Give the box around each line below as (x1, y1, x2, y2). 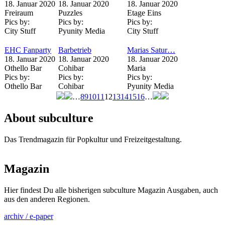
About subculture (4, 111, 93, 125)
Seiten (4, 101, 36, 115)
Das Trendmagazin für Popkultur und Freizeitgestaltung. (4, 135, 182, 144)
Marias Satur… (127, 46, 175, 54)
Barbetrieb (58, 46, 91, 54)
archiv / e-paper (4, 211, 53, 220)
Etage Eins (127, 9, 161, 17)
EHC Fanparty (5, 46, 51, 54)
